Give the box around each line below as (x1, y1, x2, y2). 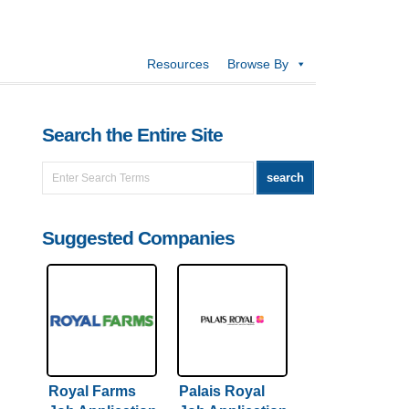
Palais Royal (179, 383, 265, 399)
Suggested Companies (42, 227, 235, 249)
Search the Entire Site (42, 124, 223, 146)
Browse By (227, 57, 288, 71)
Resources (147, 57, 209, 71)
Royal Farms (48, 383, 136, 399)
